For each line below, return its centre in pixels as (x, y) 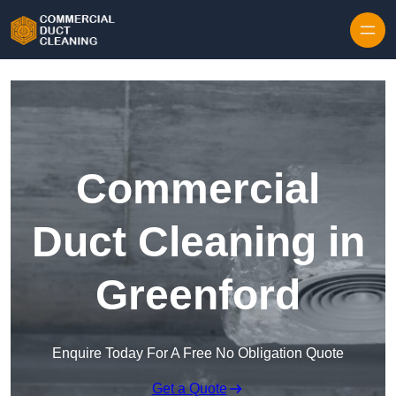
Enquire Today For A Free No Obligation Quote (198, 354)
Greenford (198, 295)
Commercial (198, 189)
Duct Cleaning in (198, 242)
